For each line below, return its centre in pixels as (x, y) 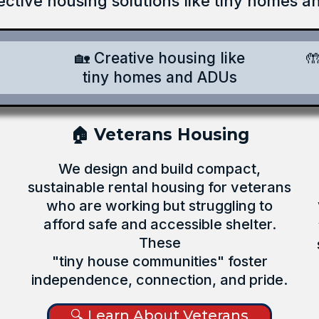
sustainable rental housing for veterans (159, 187)
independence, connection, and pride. (159, 280)
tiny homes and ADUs (159, 77)
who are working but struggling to (159, 206)
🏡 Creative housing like (159, 58)
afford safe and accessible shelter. (159, 224)
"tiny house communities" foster (159, 261)
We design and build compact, (159, 169)
